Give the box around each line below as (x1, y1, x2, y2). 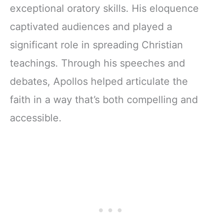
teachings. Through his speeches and (10, 57, 185, 69)
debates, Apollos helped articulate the (10, 75, 188, 87)
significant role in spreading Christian (10, 38, 183, 51)
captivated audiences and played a (10, 20, 172, 33)
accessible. (10, 111, 62, 124)
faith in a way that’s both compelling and (10, 93, 198, 106)
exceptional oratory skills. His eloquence (10, 2, 199, 14)
